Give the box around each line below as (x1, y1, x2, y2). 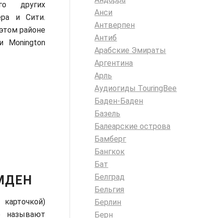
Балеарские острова (94, 122, 171, 131)
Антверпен (94, 20, 135, 30)
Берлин (94, 198, 122, 207)
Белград (94, 172, 125, 182)
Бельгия (94, 185, 125, 194)
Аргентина (94, 58, 133, 68)
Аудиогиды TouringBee (94, 84, 177, 93)
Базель (94, 109, 121, 118)
